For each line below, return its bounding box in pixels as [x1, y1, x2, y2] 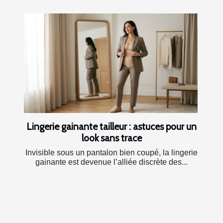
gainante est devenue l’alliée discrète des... [35, 157, 188, 166]
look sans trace [81, 131, 142, 144]
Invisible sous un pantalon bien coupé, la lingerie [25, 148, 198, 157]
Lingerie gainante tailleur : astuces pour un [26, 120, 197, 132]
